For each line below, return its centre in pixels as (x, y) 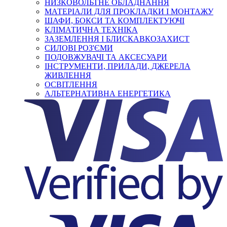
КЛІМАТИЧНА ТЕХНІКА (91, 29)
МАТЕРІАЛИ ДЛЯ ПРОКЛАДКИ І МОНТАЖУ (129, 11)
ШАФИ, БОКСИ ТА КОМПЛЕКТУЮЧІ (115, 20)
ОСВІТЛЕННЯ (71, 84)
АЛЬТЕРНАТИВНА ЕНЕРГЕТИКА (108, 93)
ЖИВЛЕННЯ (68, 75)
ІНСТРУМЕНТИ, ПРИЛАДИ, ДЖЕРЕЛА (118, 66)
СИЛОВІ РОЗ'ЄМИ (79, 48)
